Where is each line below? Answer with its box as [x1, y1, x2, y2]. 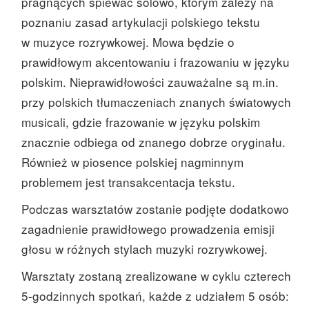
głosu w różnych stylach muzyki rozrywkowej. [21, 239, 268, 257]
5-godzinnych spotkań [21, 286, 142, 304]
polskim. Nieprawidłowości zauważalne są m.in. [21, 72, 279, 90]
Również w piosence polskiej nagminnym [21, 152, 243, 170]
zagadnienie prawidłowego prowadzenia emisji [21, 219, 275, 237]
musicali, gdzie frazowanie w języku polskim [21, 112, 260, 130]
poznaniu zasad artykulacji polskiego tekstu [21, 12, 260, 30]
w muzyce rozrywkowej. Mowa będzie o [21, 32, 235, 50]
